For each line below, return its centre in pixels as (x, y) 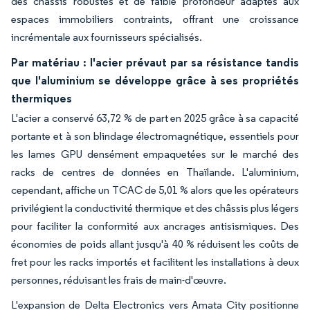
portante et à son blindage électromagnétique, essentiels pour (155, 136)
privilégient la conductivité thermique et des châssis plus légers (155, 208)
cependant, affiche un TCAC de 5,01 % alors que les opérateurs (155, 190)
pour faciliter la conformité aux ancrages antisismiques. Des (155, 226)
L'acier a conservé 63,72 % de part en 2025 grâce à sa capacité (155, 118)
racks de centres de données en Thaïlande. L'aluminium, (155, 172)
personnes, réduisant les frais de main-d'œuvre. (119, 280)
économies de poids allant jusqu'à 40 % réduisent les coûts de (155, 244)
